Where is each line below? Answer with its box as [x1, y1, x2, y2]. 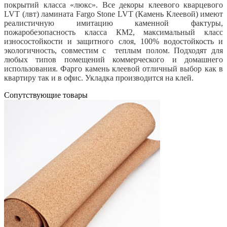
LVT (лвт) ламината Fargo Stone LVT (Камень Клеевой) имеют [4, 10, 223, 19]
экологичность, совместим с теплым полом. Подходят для [4, 46, 223, 55]
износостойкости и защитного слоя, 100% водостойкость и [4, 37, 223, 46]
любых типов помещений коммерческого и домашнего [4, 55, 223, 64]
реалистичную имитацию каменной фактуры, [4, 19, 223, 28]
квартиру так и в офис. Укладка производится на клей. [4, 73, 194, 83]
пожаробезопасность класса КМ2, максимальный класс [4, 28, 223, 37]
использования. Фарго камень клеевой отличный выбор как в [4, 64, 223, 73]
